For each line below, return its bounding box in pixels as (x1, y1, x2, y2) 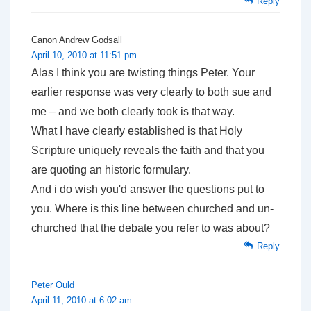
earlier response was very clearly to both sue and (31, 85, 271, 98)
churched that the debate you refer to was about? (31, 221, 270, 234)
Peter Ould (31, 279, 74, 290)
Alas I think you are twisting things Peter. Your (31, 66, 255, 78)
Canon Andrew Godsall (31, 34, 122, 45)
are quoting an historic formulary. (31, 163, 191, 176)
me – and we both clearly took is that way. (31, 105, 235, 117)
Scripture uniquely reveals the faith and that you (31, 144, 264, 156)
